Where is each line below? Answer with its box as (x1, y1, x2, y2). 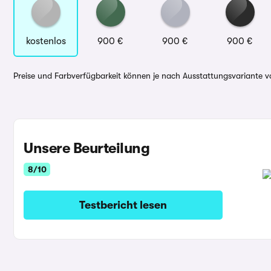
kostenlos (25, 36, 66, 47)
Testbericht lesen (79, 199, 167, 211)
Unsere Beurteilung (24, 140, 149, 157)
